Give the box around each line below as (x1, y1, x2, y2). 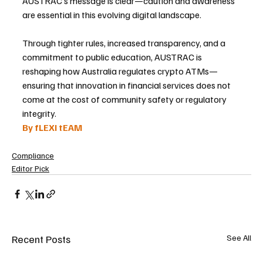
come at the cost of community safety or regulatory (22, 93, 228, 105)
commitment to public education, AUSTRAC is (22, 50, 204, 63)
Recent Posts (12, 232, 70, 245)
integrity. (22, 107, 56, 119)
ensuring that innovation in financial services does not (22, 79, 232, 91)
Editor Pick (12, 163, 49, 173)
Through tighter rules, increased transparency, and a (22, 36, 227, 49)
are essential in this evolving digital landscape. (22, 8, 201, 21)
